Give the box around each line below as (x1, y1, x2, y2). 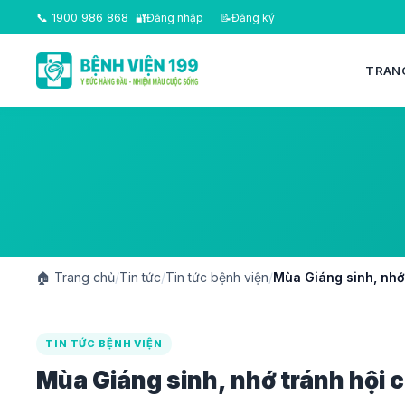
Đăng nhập (146, 10, 203, 24)
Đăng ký (231, 10, 275, 24)
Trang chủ (51, 269, 115, 285)
